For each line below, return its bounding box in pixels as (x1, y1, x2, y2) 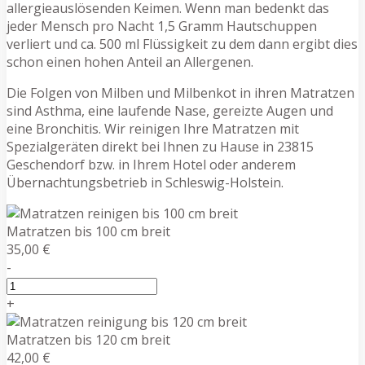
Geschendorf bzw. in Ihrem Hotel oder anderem (7, 155, 296, 174)
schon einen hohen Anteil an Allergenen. (7, 52, 253, 71)
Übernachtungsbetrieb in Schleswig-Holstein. (7, 173, 284, 191)
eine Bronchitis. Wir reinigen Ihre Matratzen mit (7, 119, 299, 138)
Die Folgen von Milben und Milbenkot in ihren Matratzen (7, 83, 354, 102)
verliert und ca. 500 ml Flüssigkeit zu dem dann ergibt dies (7, 34, 358, 53)
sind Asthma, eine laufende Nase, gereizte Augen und (7, 101, 333, 120)
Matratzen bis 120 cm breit (7, 330, 170, 349)
